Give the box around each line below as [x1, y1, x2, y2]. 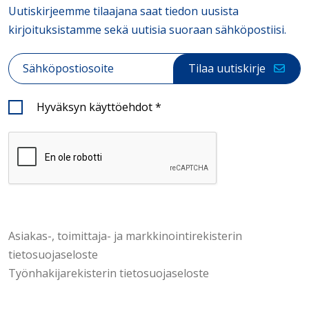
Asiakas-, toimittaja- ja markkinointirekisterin [8, 228, 242, 244]
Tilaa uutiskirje [188, 61, 266, 77]
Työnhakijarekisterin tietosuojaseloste [8, 266, 209, 281]
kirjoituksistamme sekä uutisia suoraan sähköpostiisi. [8, 21, 286, 37]
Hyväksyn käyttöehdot [36, 99, 155, 114]
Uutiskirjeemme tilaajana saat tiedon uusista [8, 3, 239, 19]
